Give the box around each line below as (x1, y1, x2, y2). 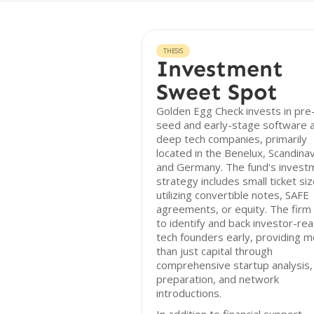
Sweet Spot (156, 78, 278, 105)
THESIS (163, 46, 183, 55)
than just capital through (156, 244, 273, 258)
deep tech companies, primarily (156, 132, 307, 146)
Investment (156, 55, 283, 82)
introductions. (156, 286, 221, 300)
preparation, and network (156, 272, 279, 286)
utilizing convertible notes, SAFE (156, 188, 309, 202)
